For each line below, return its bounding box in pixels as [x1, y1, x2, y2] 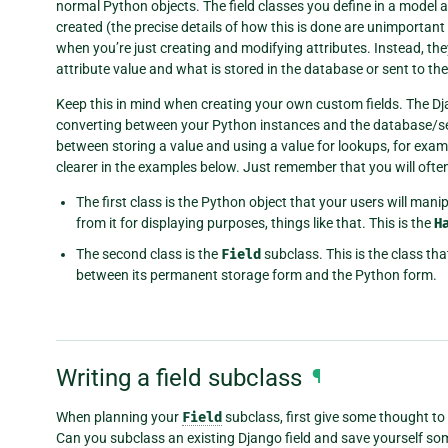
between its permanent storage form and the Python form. [76, 266, 437, 283]
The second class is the [76, 245, 221, 262]
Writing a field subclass [56, 363, 302, 392]
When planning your [56, 409, 182, 426]
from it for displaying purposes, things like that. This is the [76, 214, 434, 231]
